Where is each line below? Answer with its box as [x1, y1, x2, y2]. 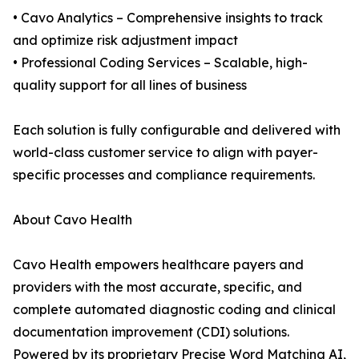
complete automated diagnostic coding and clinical [13, 301, 336, 318]
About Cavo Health [13, 212, 132, 228]
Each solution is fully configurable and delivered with [13, 122, 341, 139]
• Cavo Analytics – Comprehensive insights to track [13, 10, 323, 26]
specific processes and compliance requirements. [13, 167, 315, 184]
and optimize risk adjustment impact [13, 32, 238, 49]
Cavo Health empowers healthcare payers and [13, 256, 304, 273]
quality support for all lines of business [13, 77, 247, 94]
